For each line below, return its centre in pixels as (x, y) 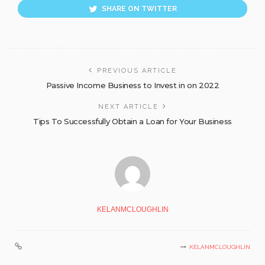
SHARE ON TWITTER (139, 9)
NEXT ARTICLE (128, 106)
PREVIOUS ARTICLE (137, 70)
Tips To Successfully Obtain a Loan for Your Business (132, 121)
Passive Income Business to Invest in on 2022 (132, 85)
